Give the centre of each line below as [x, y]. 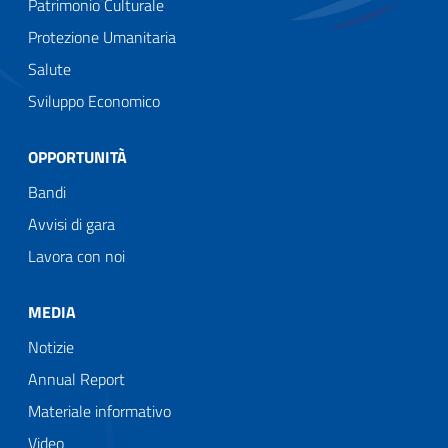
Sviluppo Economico [94, 100]
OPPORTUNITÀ [77, 156]
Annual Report [76, 378]
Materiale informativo [99, 410]
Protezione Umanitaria [102, 36]
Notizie [51, 346]
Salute [49, 68]
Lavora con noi [76, 255]
